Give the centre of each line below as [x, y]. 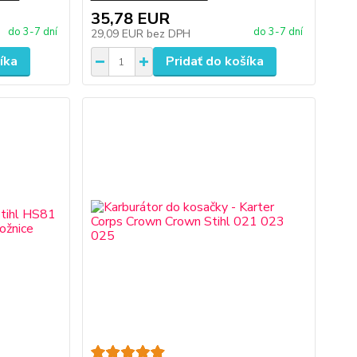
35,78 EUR [130, 19]
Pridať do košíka [214, 61]
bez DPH [168, 34]
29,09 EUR [118, 34]
